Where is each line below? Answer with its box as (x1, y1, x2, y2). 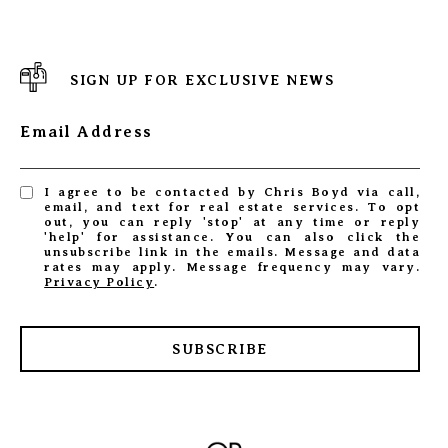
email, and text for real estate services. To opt (44, 200, 420, 215)
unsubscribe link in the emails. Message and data (44, 245, 420, 260)
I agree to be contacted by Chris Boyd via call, (44, 185, 420, 200)
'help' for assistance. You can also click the (44, 230, 420, 245)
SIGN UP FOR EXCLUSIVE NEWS (70, 72, 334, 89)
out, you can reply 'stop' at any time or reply (44, 215, 420, 230)
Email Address (20, 123, 153, 142)
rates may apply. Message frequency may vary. (44, 260, 420, 275)
